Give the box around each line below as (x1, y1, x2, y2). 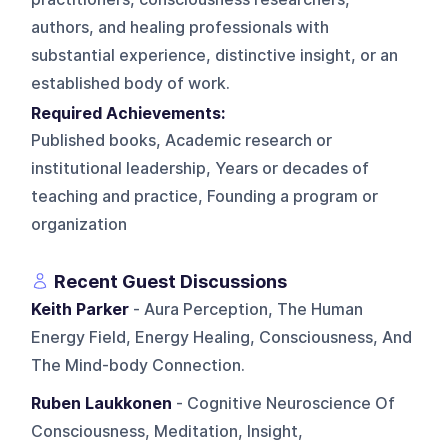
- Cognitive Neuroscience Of (172, 393, 396, 413)
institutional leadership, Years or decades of (31, 158, 370, 178)
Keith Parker (31, 299, 130, 319)
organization (31, 214, 128, 234)
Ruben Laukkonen (31, 393, 173, 413)
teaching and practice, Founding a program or (31, 186, 379, 206)
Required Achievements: (31, 103, 234, 123)
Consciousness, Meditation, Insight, (31, 421, 304, 441)
